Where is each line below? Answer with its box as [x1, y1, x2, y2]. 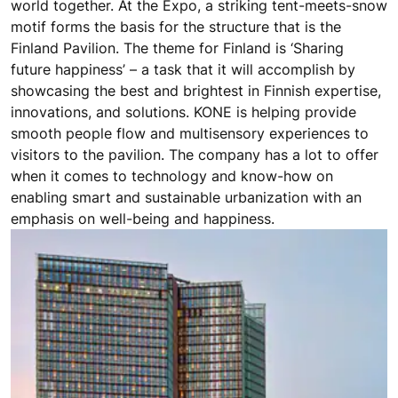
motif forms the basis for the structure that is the [11, 17, 341, 36]
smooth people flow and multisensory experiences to [11, 123, 369, 142]
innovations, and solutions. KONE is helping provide [11, 102, 356, 121]
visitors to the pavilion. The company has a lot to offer [11, 145, 378, 163]
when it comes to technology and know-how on [11, 166, 333, 185]
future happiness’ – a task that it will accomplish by [11, 60, 355, 78]
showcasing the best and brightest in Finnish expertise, [11, 81, 381, 99]
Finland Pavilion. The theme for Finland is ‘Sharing [11, 38, 344, 57]
